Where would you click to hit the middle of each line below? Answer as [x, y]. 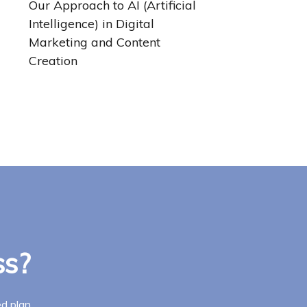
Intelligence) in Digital [92, 24]
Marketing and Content [95, 42]
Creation [53, 61]
